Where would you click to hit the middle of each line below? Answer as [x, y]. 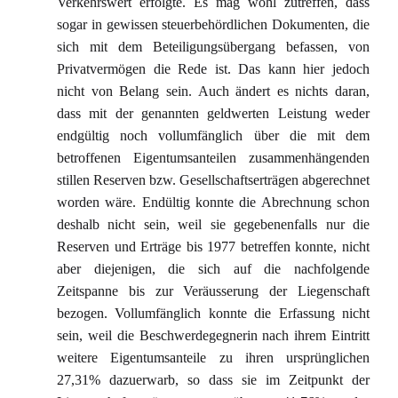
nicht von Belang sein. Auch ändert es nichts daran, [213, 91]
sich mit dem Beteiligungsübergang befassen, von [213, 47]
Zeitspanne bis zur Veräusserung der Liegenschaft [213, 291]
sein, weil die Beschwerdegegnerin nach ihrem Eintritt [213, 335]
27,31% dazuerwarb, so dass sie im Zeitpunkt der [213, 380]
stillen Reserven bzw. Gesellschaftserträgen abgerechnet [213, 180]
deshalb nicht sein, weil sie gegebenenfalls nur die [213, 224]
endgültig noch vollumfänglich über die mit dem [213, 135]
